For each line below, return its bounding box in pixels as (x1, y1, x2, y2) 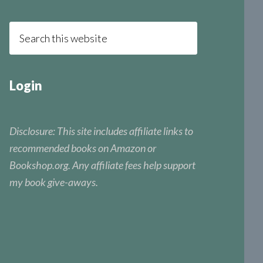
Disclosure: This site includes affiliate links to (9, 124, 193, 138)
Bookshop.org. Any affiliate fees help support (9, 159, 195, 172)
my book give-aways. (9, 176, 98, 189)
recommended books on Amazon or (9, 141, 156, 155)
